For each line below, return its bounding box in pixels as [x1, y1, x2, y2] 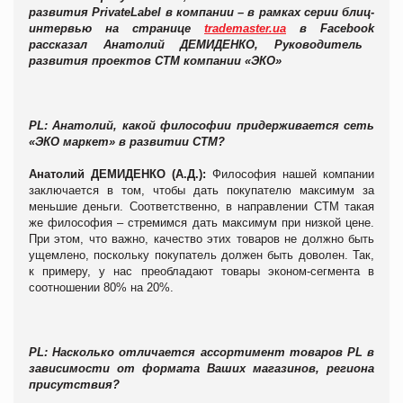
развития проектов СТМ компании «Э [29, 53, 259, 67]
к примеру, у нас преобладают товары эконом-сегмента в [29, 264, 374, 278]
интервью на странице [29, 21, 204, 35]
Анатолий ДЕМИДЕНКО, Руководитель [103, 37, 363, 51]
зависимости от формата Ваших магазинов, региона [29, 361, 374, 375]
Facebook [320, 21, 374, 35]
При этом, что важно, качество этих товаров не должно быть [29, 231, 374, 246]
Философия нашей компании [212, 166, 374, 181]
